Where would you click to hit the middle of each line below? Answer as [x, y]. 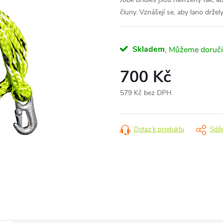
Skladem [148, 49]
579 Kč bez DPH [146, 93]
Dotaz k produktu [159, 129]
